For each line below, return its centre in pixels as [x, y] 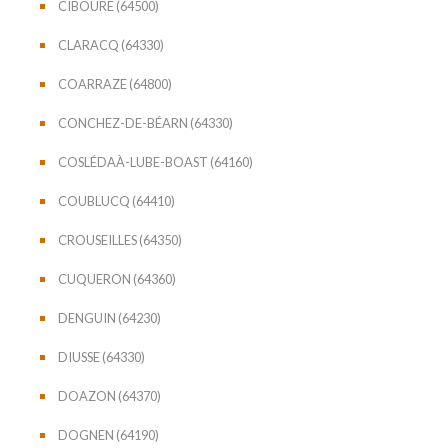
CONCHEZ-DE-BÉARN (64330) [145, 122]
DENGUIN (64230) [109, 317]
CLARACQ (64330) [111, 44]
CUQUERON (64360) [117, 278]
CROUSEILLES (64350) [120, 239]
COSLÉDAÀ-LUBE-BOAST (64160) [155, 161]
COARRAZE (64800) [115, 83]
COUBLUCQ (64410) [116, 200]
